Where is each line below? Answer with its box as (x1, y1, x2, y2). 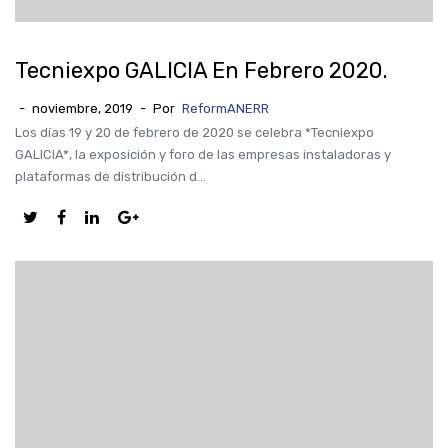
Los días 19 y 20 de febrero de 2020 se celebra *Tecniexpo (15, 125, 374, 140)
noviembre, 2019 (32, 101, 133, 116)
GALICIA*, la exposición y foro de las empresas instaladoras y (15, 147, 391, 162)
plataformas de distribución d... (15, 169, 206, 184)
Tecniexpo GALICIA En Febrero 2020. (15, 57, 388, 84)
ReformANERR (182, 101, 269, 116)
